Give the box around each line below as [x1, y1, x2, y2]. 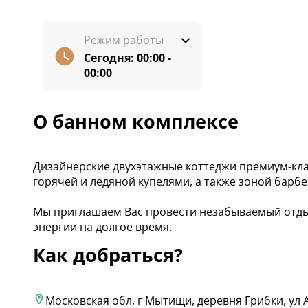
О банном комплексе [33, 109, 239, 134]
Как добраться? [33, 242, 183, 268]
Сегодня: [84, 50, 137, 65]
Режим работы [84, 32, 164, 47]
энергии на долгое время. [33, 219, 172, 235]
